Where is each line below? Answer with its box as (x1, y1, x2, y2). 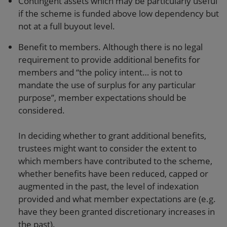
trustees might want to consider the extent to (18, 142, 197, 154)
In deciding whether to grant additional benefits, (18, 130, 206, 141)
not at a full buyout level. (18, 20, 115, 32)
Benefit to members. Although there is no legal (18, 41, 203, 53)
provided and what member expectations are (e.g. (18, 193, 216, 205)
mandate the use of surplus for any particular (18, 79, 196, 91)
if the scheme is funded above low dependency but (18, 8, 219, 19)
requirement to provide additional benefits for (18, 54, 200, 65)
